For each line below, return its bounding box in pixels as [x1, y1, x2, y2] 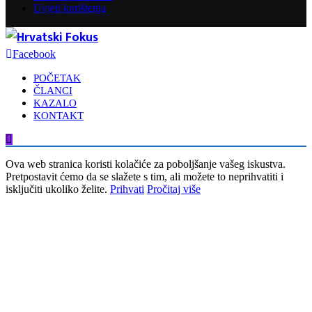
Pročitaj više [147, 182, 201, 195]
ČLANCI [33, 84, 72, 96]
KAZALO [33, 97, 77, 109]
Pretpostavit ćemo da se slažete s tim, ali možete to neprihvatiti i [6, 170, 283, 182]
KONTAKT [33, 109, 84, 121]
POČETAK [33, 72, 81, 84]
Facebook [13, 47, 56, 60]
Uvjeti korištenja [33, 1, 106, 14]
